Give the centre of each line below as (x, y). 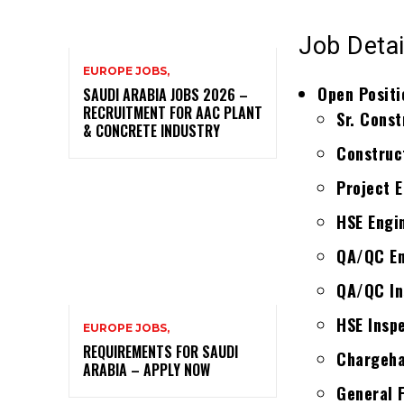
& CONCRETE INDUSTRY (151, 130)
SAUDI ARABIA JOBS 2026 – (165, 94)
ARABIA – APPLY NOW (147, 370)
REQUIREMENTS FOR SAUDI (161, 352)
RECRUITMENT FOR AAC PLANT (173, 112)
